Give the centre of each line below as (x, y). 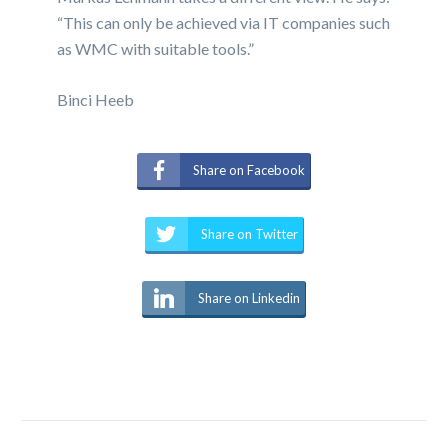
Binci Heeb (96, 100)
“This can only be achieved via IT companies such (224, 23)
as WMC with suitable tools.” (156, 49)
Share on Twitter (249, 234)
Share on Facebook (249, 170)
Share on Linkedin (249, 298)
